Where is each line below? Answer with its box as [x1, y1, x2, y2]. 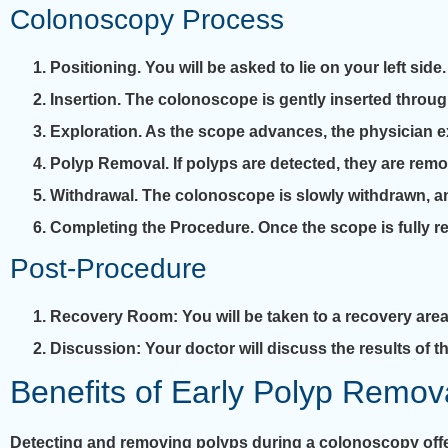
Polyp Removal [50, 154, 165, 172]
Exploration [50, 122, 138, 140]
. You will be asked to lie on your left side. [137, 58, 446, 76]
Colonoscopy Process [10, 3, 284, 35]
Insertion [50, 90, 117, 108]
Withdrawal [50, 186, 134, 204]
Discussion [50, 339, 136, 357]
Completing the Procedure [50, 218, 250, 236]
